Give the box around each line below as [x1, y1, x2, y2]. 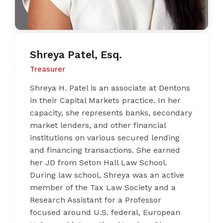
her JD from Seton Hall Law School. [30, 158, 167, 168]
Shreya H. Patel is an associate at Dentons [30, 83, 190, 93]
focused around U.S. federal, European [30, 208, 180, 218]
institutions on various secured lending [30, 133, 180, 143]
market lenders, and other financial [30, 120, 166, 130]
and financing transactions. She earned [30, 145, 180, 155]
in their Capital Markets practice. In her [30, 96, 181, 106]
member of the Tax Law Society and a [30, 183, 176, 193]
